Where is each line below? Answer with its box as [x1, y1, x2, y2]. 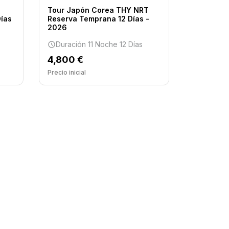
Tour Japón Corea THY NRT [47, 6, 149, 14]
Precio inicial [47, 68, 86, 76]
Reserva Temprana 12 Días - [47, 14, 149, 23]
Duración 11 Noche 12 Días [55, 40, 143, 49]
